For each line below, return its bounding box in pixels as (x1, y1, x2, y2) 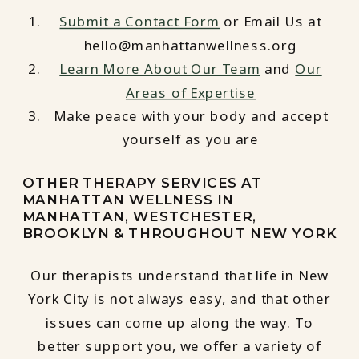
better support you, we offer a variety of (38, 336, 321, 356)
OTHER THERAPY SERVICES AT (22, 173, 263, 191)
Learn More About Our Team (59, 59, 260, 79)
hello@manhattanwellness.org (83, 35, 298, 55)
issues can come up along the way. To (45, 313, 314, 333)
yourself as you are (123, 130, 259, 150)
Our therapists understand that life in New (30, 265, 329, 285)
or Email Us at (220, 12, 322, 32)
